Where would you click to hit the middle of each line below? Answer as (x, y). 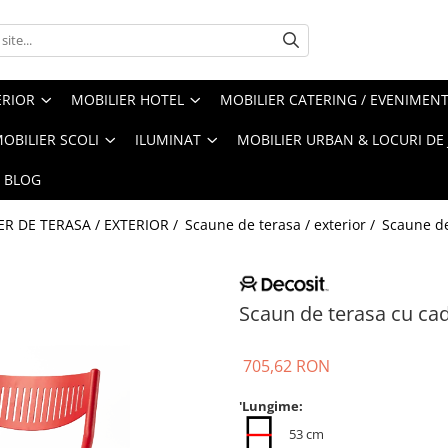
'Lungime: (272, 405)
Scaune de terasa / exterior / (282, 224)
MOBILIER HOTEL (127, 99)
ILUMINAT (168, 139)
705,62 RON (286, 365)
